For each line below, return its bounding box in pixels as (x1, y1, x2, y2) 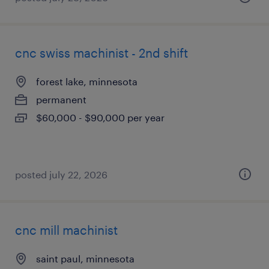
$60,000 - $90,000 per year (36, 112, 165, 123)
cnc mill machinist (15, 223, 118, 237)
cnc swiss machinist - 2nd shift (15, 46, 188, 60)
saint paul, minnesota (36, 253, 134, 264)
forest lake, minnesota (36, 76, 138, 87)
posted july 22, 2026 (15, 169, 107, 180)
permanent (36, 94, 86, 105)
